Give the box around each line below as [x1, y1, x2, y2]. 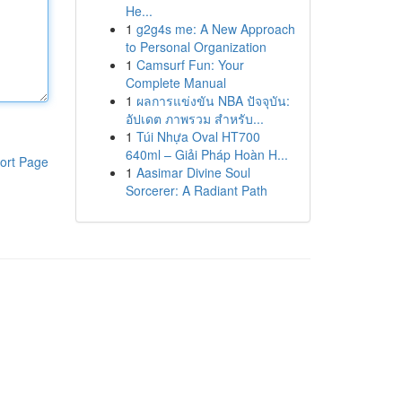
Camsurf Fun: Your [135, 56, 244, 74]
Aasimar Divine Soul [135, 163, 250, 181]
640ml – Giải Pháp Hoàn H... [125, 145, 288, 163]
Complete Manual [125, 74, 226, 92]
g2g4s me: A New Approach [135, 20, 295, 38]
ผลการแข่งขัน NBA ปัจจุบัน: [135, 92, 290, 109]
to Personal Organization [125, 38, 267, 56]
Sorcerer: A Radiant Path [125, 181, 267, 199]
